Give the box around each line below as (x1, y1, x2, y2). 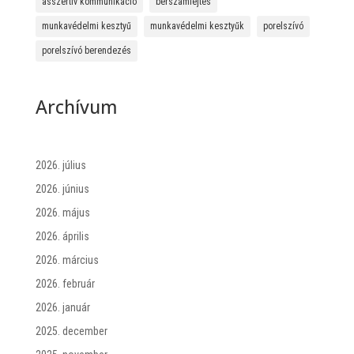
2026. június (35, 182, 89, 195)
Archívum (35, 93, 118, 119)
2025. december (35, 324, 107, 337)
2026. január (35, 300, 90, 314)
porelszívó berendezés (41, 45, 131, 57)
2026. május (35, 205, 90, 219)
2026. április (35, 229, 89, 243)
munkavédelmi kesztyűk (149, 21, 244, 32)
